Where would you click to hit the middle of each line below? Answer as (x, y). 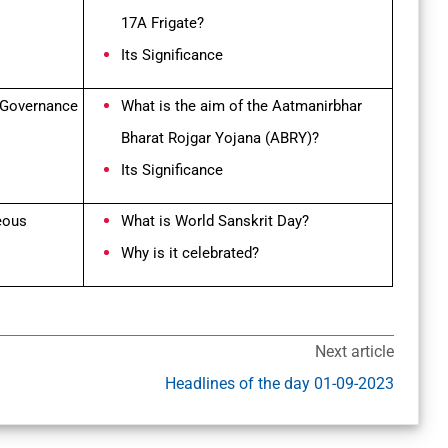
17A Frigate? (162, 23)
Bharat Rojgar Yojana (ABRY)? (220, 138)
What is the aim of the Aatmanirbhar (241, 106)
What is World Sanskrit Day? (215, 221)
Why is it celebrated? (190, 253)
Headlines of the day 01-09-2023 (279, 384)
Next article (354, 352)
